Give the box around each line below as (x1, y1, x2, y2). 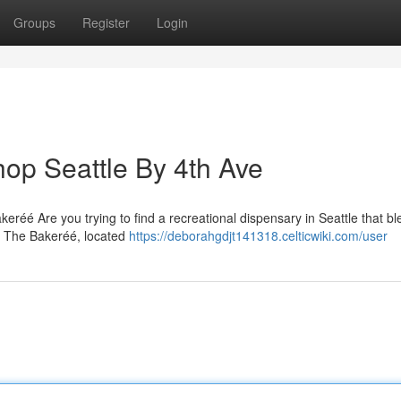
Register (82, 13, 130, 31)
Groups (13, 13, 55, 31)
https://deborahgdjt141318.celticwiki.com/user (129, 226, 388, 244)
